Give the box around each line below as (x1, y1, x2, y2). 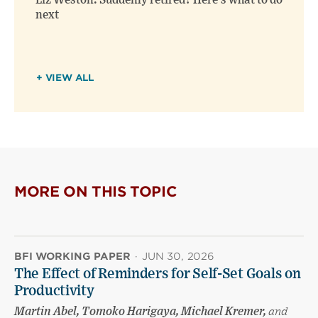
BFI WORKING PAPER (14, 251, 131, 263)
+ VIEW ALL (36, 72, 94, 84)
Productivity (14, 284, 94, 299)
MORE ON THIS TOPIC (14, 183, 177, 201)
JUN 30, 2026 (142, 251, 214, 263)
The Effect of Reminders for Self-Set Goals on (14, 267, 301, 282)
